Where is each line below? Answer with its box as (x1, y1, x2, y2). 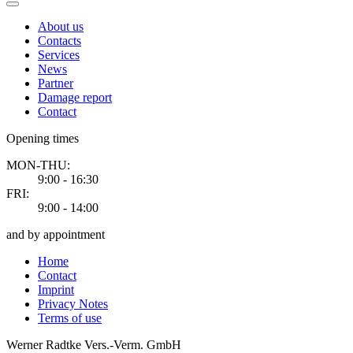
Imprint (38, 283, 74, 297)
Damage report (38, 91, 112, 105)
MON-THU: (6, 158, 70, 173)
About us (38, 20, 84, 34)
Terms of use (38, 311, 102, 325)
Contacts (38, 34, 81, 48)
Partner (38, 76, 73, 91)
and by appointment (6, 228, 105, 242)
